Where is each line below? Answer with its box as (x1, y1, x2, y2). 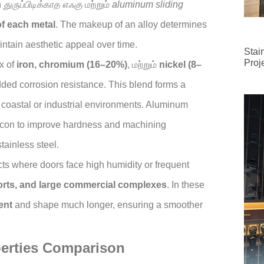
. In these (167, 180, 204, 190)
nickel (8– (159, 60, 202, 70)
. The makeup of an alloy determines (55, 19, 207, 30)
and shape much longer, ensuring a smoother (12, 200, 203, 210)
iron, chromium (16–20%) (16, 60, 127, 70)
